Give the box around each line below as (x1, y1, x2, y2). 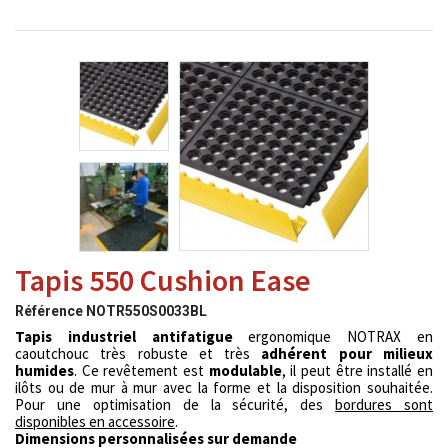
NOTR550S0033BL (86, 303, 207, 319)
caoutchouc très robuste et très (15, 344, 262, 363)
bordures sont (335, 395, 433, 414)
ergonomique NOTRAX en (232, 327, 434, 346)
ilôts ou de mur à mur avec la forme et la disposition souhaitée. (15, 378, 433, 397)
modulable (208, 361, 282, 380)
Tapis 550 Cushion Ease (15, 261, 311, 299)
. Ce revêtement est (74, 361, 209, 380)
